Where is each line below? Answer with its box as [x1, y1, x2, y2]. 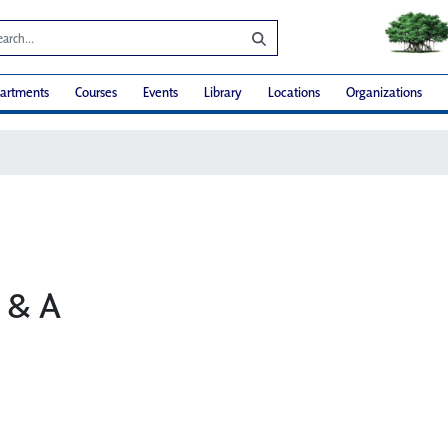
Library [204, 83, 242, 102]
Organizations [346, 83, 422, 102]
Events [143, 83, 178, 102]
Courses [75, 83, 117, 102]
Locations [268, 83, 320, 102]
